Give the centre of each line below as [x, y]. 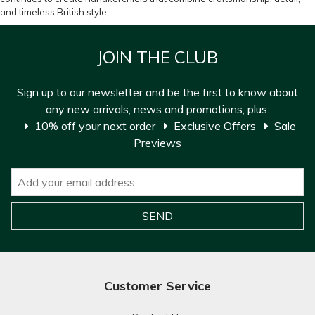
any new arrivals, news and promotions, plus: [157, 109]
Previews [157, 143]
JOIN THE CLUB [157, 57]
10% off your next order [96, 126]
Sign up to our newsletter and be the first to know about [157, 92]
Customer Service [157, 286]
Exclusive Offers [216, 126]
